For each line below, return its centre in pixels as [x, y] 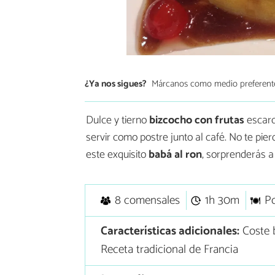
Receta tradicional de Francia [169, 250]
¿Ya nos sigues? [116, 83]
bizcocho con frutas [196, 121]
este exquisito [117, 155]
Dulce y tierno [116, 121]
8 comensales [147, 201]
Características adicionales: [170, 231]
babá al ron [175, 155]
